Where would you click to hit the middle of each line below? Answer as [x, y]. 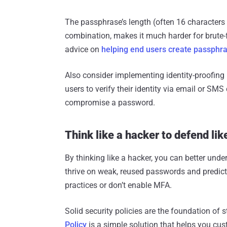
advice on [83, 50]
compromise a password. [110, 103]
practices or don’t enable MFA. [118, 185]
